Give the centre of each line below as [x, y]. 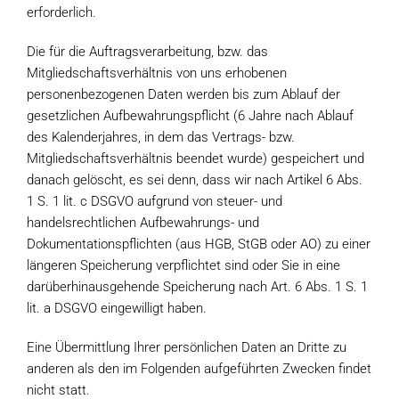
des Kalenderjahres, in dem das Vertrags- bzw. [161, 137]
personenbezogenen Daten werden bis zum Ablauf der [183, 94]
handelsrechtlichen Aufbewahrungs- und [143, 223]
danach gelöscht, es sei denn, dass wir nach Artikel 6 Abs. [195, 180]
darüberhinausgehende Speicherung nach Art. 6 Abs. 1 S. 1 [197, 287]
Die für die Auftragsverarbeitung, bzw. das [147, 52]
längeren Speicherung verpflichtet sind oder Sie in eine [183, 265]
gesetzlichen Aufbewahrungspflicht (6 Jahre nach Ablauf [190, 116]
